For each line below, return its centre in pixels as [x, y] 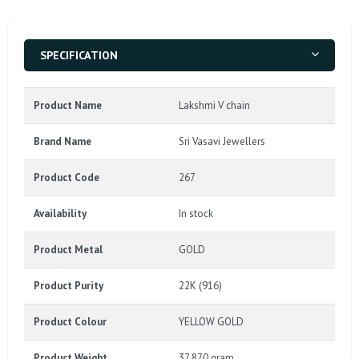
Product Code [67, 177]
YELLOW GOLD [211, 321]
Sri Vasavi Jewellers [222, 141]
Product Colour [70, 321]
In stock [196, 213]
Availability [60, 213]
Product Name [68, 105]
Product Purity [69, 285]
